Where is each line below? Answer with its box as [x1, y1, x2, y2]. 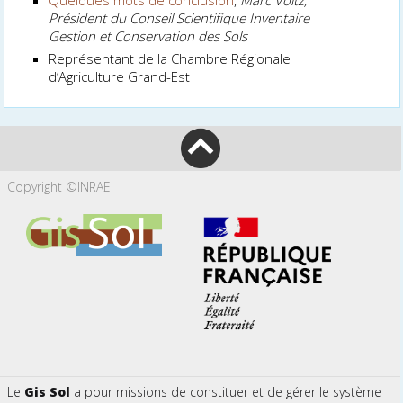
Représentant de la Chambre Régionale [49, 49, 291, 67]
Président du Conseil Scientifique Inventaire [49, 8, 310, 27]
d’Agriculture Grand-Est [49, 67, 191, 85]
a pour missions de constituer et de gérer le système [69, 383, 381, 401]
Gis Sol [23, 383, 70, 401]
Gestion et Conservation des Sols [49, 26, 248, 45]
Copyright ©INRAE [6, 177, 111, 195]
